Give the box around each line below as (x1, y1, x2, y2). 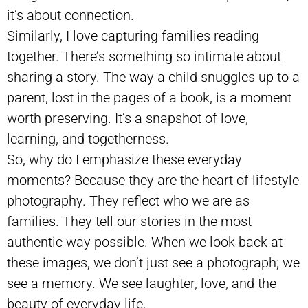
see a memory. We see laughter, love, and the (7, 274, 276, 291)
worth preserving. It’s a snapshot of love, (7, 109, 248, 126)
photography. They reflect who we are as (7, 192, 250, 209)
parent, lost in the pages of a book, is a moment (7, 89, 291, 106)
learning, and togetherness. (7, 130, 169, 147)
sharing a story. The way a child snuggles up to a (7, 68, 300, 85)
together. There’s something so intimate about (7, 47, 281, 65)
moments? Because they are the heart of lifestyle (7, 171, 299, 188)
